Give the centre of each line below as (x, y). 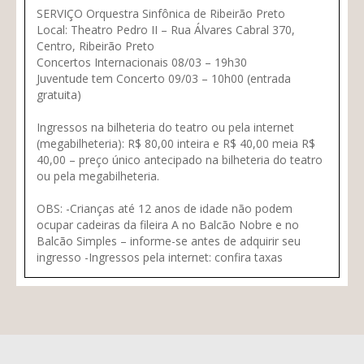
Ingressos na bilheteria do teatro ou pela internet (165, 128)
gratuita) (59, 95)
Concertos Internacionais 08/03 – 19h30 (142, 63)
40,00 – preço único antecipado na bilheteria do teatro (180, 160)
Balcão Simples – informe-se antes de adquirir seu (169, 241)
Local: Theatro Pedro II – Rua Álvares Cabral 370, (166, 30)
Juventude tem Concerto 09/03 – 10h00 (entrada (164, 79)
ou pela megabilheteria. (98, 176)
